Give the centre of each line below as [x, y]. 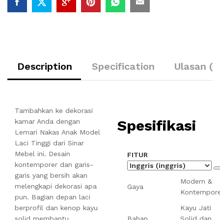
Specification [123, 66]
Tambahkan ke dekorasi [54, 110]
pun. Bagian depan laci [53, 197]
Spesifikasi [157, 126]
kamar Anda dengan [47, 121]
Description [45, 66]
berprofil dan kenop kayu [56, 207]
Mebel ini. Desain [42, 153]
